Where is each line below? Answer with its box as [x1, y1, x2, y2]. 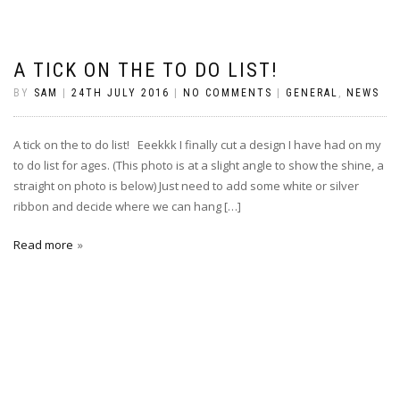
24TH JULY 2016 [71, 87, 170, 99]
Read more [13, 237, 73, 253]
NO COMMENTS [183, 87, 272, 99]
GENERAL [286, 87, 338, 99]
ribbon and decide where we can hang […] [13, 198, 241, 214]
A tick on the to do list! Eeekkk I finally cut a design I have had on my [13, 137, 381, 153]
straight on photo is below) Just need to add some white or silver [13, 178, 359, 194]
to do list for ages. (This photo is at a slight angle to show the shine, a [13, 157, 384, 173]
